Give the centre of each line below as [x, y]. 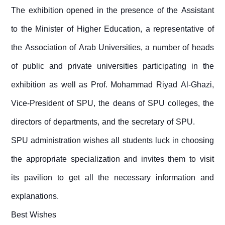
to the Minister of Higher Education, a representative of [113, 29]
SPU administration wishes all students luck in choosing [113, 141]
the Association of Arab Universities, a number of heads [113, 48]
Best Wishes [34, 215]
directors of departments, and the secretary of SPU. [103, 122]
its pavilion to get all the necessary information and [113, 178]
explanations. [35, 196]
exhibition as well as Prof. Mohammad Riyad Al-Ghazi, [113, 85]
